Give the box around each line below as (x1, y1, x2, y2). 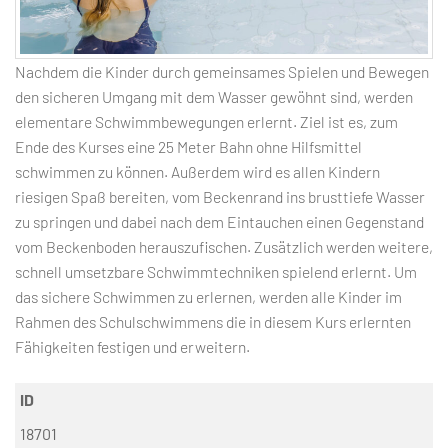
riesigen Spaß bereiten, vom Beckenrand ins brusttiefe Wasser (15, 186, 425, 206)
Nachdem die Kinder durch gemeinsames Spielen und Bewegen (15, 61, 429, 81)
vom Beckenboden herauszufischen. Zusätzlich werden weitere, (15, 236, 433, 256)
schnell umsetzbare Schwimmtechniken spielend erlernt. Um (15, 261, 417, 281)
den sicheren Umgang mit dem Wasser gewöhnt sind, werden (15, 86, 413, 106)
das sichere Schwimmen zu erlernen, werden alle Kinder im (15, 286, 402, 306)
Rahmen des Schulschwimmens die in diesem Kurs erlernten (15, 311, 411, 331)
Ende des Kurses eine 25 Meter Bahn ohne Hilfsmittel (15, 136, 362, 156)
